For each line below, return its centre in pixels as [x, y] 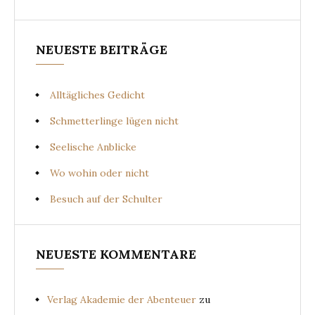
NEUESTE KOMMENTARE [116, 254]
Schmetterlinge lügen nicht [114, 121]
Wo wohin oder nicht [99, 173]
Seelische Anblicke [93, 147]
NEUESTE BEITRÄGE [102, 49]
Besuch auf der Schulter [106, 199]
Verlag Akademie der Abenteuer [122, 299]
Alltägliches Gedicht [97, 95]
